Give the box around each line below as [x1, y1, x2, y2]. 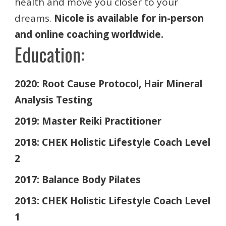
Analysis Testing [15, 93, 92, 106]
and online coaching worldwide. [15, 28, 163, 41]
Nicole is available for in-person [54, 12, 204, 25]
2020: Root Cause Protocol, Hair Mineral [15, 77, 202, 90]
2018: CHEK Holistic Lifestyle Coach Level [15, 136, 210, 149]
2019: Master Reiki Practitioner [15, 115, 164, 128]
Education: [15, 40, 84, 68]
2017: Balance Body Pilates [15, 173, 141, 186]
